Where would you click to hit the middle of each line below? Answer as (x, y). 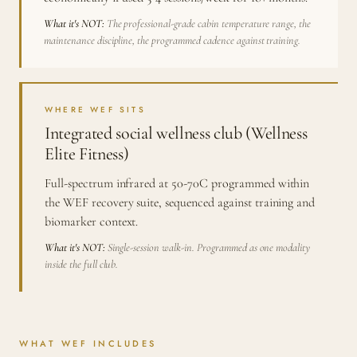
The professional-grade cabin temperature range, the (208, 24)
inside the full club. (82, 265)
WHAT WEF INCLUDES (88, 344)
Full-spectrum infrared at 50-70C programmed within (177, 184)
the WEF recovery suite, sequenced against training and (180, 203)
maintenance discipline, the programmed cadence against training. (173, 41)
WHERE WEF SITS (95, 110)
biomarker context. (92, 222)
